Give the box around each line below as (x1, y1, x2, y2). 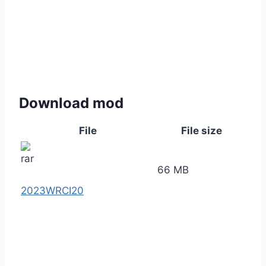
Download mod (19, 94, 123, 112)
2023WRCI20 (21, 185, 84, 197)
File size (180, 125, 222, 137)
